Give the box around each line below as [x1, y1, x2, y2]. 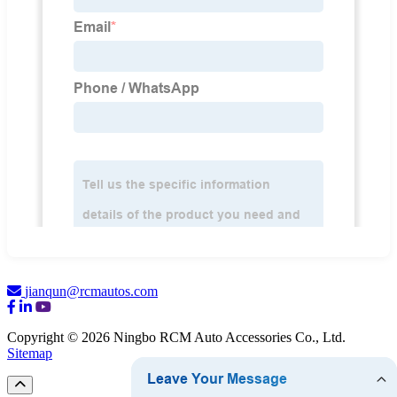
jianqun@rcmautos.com [25, 284, 158, 300]
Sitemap [7, 346, 52, 362]
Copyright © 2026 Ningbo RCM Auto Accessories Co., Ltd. [7, 330, 346, 346]
